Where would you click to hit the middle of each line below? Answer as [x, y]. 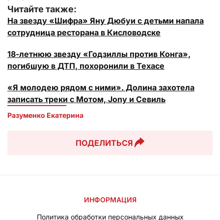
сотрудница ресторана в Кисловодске [84, 32]
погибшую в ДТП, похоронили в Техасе [86, 66]
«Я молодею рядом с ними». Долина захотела [101, 87]
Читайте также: [42, 9]
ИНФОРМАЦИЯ [110, 200]
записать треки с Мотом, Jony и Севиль [86, 99]
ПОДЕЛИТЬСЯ [104, 143]
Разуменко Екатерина [46, 115]
